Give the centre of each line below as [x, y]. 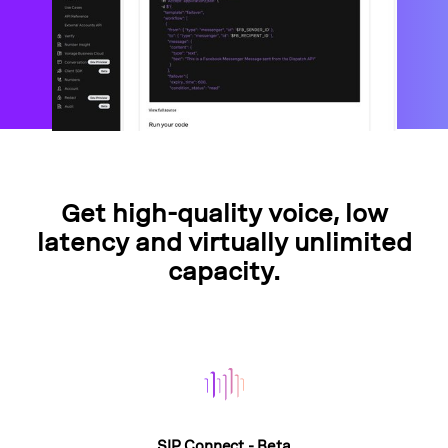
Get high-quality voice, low [224, 214]
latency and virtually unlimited [224, 243]
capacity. [224, 272]
